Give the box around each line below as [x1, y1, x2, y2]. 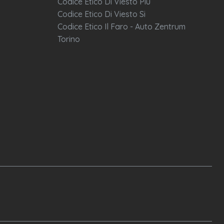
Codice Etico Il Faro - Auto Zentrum [57, 21, 185, 32]
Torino [57, 34, 80, 44]
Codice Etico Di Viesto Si [57, 9, 145, 19]
